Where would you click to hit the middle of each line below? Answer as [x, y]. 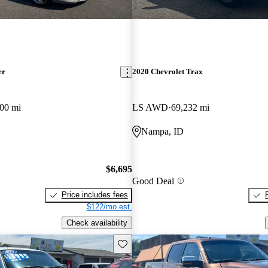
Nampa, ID [162, 131]
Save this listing [145, 243]
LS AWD [150, 107]
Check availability [97, 223]
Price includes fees [95, 195]
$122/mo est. [109, 207]
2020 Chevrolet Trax [167, 72]
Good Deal [153, 181]
